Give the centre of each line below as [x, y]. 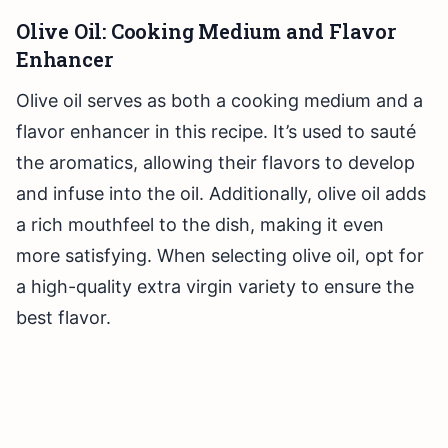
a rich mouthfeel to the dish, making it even [200, 225]
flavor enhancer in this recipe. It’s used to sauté [216, 132]
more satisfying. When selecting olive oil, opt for [220, 256]
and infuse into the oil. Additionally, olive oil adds [221, 194]
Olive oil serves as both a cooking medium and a [219, 101]
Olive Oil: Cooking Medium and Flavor [206, 31]
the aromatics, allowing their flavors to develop [215, 163]
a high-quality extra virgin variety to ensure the [215, 287]
